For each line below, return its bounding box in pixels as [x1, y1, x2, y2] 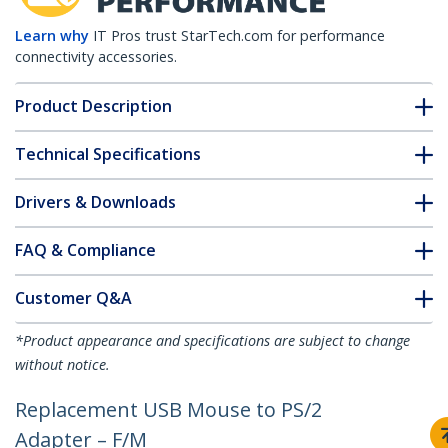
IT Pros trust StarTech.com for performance [93, 26, 385, 46]
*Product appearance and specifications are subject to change [15, 331, 410, 351]
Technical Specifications [15, 143, 201, 166]
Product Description [15, 95, 172, 118]
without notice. [15, 355, 110, 375]
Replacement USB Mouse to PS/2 [15, 396, 322, 424]
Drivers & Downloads [15, 191, 176, 214]
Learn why [15, 26, 89, 46]
